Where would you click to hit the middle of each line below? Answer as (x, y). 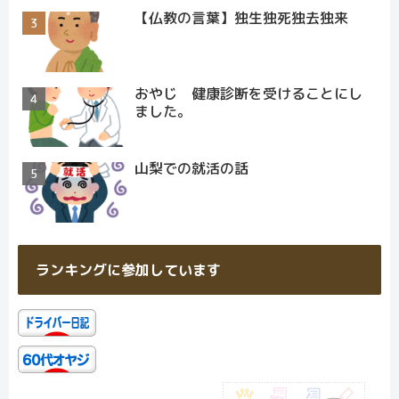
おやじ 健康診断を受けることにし (249, 93)
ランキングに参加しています (128, 270)
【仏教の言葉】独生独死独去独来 (242, 17)
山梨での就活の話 (192, 169)
